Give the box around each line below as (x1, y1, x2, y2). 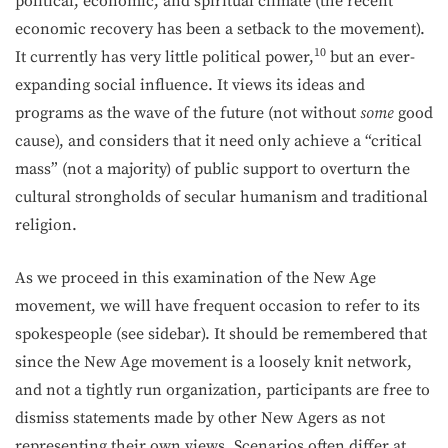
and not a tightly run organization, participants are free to (15, 380, 430, 400)
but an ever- (326, 47, 415, 67)
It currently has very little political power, (15, 47, 314, 67)
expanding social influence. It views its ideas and (15, 75, 365, 95)
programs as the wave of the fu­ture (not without (15, 103, 360, 123)
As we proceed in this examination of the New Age (15, 268, 376, 288)
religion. (15, 215, 77, 235)
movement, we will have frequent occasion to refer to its (15, 296, 420, 316)
